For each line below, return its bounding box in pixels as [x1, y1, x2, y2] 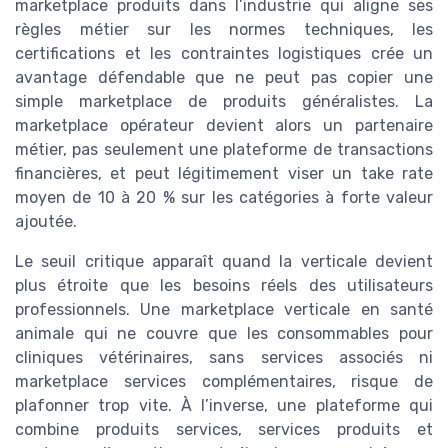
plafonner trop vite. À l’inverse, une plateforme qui [15, 395, 433, 415]
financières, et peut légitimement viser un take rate [15, 163, 433, 183]
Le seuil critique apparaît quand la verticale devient [15, 251, 433, 271]
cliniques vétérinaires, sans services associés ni [15, 347, 433, 367]
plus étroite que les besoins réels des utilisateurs [15, 275, 433, 295]
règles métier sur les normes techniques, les [15, 19, 433, 39]
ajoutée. [15, 211, 77, 231]
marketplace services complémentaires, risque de [15, 371, 433, 391]
